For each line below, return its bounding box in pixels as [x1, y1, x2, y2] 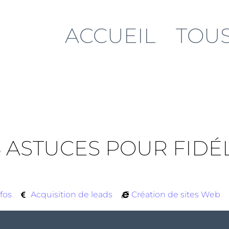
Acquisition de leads [31, 190, 113, 199]
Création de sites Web [131, 190, 221, 199]
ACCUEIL [65, 23, 156, 48]
